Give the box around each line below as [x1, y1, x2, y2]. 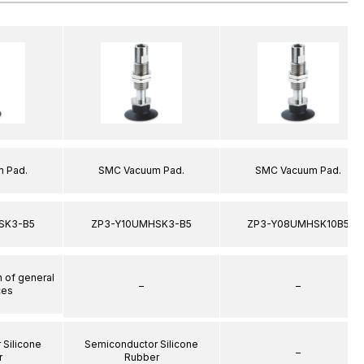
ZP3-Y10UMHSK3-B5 [91, 217, 192, 230]
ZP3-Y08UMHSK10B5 [247, 217, 349, 230]
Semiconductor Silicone [84, 337, 198, 350]
